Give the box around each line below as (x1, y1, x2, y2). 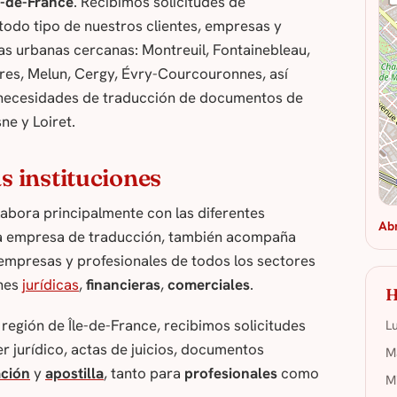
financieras (86, 275, 160, 295)
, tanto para (104, 362, 184, 383)
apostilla (45, 362, 104, 383)
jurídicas (22, 275, 79, 295)
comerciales (167, 275, 250, 295)
